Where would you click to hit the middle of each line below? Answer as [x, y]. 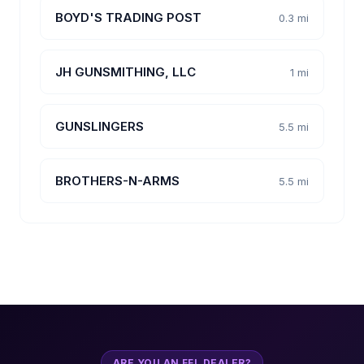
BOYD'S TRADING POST [128, 18]
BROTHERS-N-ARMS [117, 181]
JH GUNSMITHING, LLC [126, 72]
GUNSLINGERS [100, 127]
